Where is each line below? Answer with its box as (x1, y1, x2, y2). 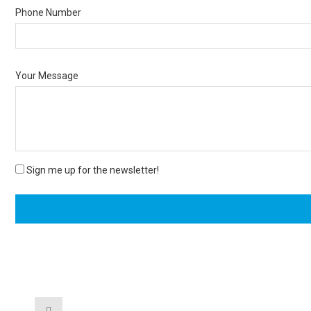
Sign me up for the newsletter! (24, 164, 159, 176)
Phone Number (15, 6, 81, 18)
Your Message (15, 69, 78, 81)
